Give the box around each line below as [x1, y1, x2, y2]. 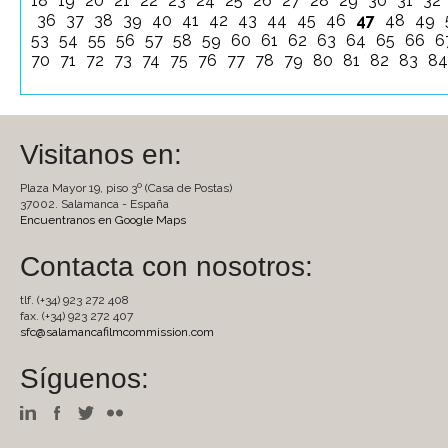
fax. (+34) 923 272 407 [20, 308, 133, 323]
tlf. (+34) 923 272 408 [20, 292, 129, 307]
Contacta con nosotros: [20, 250, 313, 282]
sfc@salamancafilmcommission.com [20, 324, 214, 339]
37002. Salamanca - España [20, 196, 169, 211]
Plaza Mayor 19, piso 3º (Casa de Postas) [20, 180, 232, 195]
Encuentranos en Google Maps [20, 212, 186, 227]
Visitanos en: [20, 138, 182, 170]
